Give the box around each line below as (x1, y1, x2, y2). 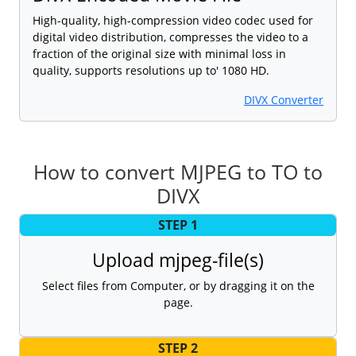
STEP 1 (158, 216, 198, 234)
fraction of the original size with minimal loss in (33, 45, 286, 61)
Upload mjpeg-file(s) (92, 246, 264, 273)
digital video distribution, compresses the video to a (33, 29, 308, 44)
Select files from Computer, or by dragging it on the (41, 277, 315, 293)
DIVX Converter (244, 91, 323, 107)
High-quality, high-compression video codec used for (33, 12, 313, 28)
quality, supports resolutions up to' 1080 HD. (33, 62, 269, 78)
